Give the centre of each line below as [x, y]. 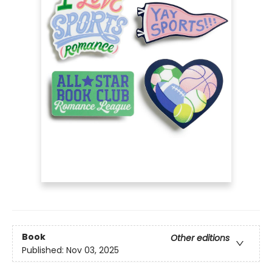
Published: [44, 250]
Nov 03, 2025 [93, 250]
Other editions [200, 238]
